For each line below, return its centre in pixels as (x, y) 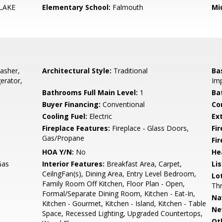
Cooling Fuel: (65, 116)
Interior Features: (74, 164)
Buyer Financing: (72, 104)
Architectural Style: (77, 71)
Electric (100, 116)
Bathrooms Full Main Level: (90, 92)
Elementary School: (77, 7)
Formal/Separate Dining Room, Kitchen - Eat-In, (119, 194)
